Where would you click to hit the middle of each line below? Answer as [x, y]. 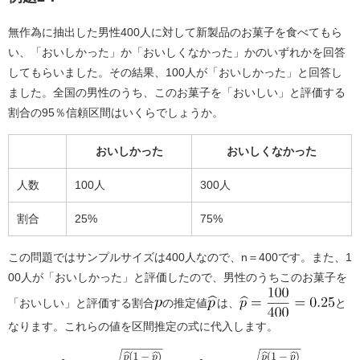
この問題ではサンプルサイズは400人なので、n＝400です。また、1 [180, 257]
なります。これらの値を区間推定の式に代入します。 [143, 326]
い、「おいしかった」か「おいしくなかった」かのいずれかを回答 [177, 52]
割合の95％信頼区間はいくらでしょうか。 [116, 112]
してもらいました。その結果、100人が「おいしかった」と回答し [175, 72]
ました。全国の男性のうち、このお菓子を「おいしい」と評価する [177, 92]
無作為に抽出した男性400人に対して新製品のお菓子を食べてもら [175, 32]
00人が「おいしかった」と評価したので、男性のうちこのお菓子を [178, 277]
